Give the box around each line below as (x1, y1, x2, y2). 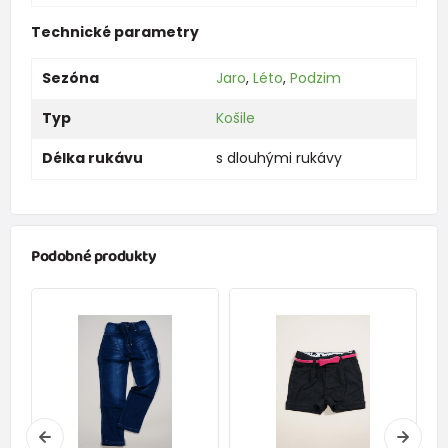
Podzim (289, 67, 341, 88)
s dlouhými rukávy (215, 147, 342, 168)
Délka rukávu (41, 147, 143, 168)
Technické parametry (30, 21, 199, 42)
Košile (215, 107, 255, 128)
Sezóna (41, 67, 99, 88)
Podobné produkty (31, 243, 157, 269)
